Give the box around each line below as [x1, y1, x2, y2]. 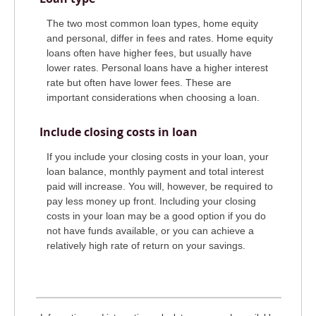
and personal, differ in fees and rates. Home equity [47, 32, 273, 44]
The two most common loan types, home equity [47, 18, 258, 30]
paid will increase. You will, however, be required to [47, 180, 273, 192]
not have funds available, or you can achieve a [47, 224, 254, 236]
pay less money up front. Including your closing [47, 195, 256, 207]
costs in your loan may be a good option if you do [47, 209, 266, 221]
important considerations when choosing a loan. [47, 92, 260, 104]
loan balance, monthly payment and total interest [47, 165, 264, 177]
